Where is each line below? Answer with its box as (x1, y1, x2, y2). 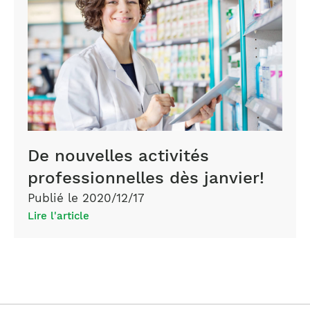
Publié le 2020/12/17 (27, 191, 145, 206)
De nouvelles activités (27, 146, 209, 166)
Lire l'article (27, 210, 89, 223)
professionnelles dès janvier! (27, 168, 264, 188)
